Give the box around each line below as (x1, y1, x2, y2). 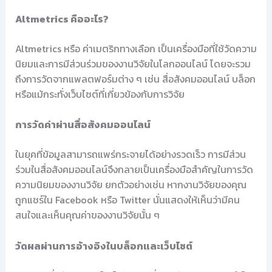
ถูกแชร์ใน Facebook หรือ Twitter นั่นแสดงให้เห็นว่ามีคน (15, 192, 240, 208)
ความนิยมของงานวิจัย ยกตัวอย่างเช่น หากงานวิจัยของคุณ (15, 177, 246, 192)
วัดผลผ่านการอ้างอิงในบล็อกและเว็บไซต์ (15, 238, 192, 253)
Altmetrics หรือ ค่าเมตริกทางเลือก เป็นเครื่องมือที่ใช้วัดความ (15, 41, 257, 56)
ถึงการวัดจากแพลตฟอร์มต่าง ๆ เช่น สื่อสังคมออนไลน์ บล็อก (15, 71, 256, 86)
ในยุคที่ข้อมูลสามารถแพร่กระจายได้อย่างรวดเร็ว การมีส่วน (15, 147, 246, 162)
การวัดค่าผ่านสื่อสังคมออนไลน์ (15, 117, 151, 132)
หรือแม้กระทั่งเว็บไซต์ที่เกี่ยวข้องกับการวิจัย (15, 86, 185, 101)
